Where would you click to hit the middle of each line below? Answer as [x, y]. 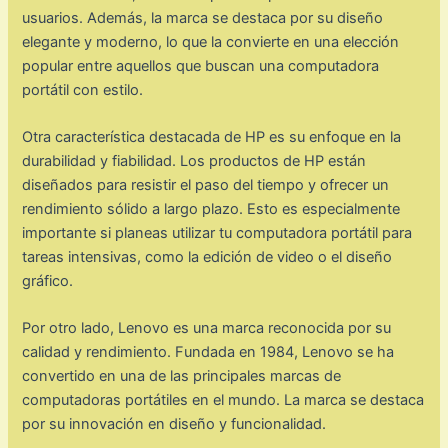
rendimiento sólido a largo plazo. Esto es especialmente [211, 209]
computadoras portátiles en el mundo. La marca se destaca [223, 400]
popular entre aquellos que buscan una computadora [201, 65]
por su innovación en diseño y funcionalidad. [174, 424]
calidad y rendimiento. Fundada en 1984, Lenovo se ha [208, 352]
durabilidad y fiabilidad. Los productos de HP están [194, 161]
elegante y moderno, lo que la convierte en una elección [211, 41]
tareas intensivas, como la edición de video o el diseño [207, 257]
